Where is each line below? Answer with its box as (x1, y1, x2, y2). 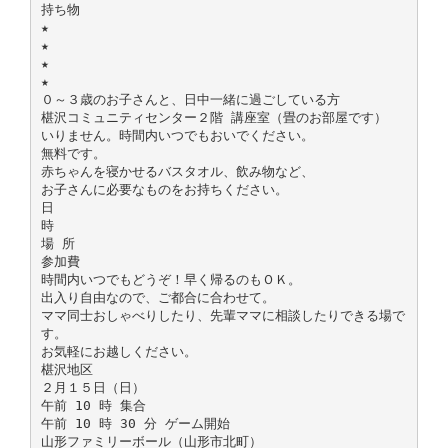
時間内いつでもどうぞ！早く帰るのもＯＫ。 (40, 271, 301, 287)
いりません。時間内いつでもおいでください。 (40, 127, 314, 143)
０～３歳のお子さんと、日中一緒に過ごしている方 (40, 91, 340, 107)
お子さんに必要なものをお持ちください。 (40, 181, 288, 197)
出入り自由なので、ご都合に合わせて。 (40, 289, 275, 305)
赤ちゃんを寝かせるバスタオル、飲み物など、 (40, 163, 314, 179)
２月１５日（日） (40, 379, 145, 395)
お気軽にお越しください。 (40, 343, 197, 359)
